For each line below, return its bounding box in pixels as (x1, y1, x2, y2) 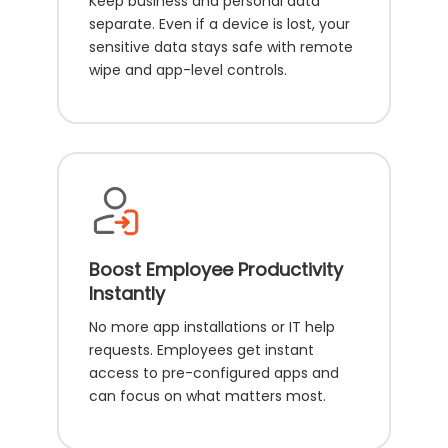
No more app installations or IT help (89, 316, 336, 337)
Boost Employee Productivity (89, 256, 344, 282)
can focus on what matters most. (89, 385, 327, 406)
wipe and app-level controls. (89, 59, 288, 80)
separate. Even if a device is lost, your (89, 13, 351, 34)
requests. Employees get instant (89, 339, 315, 360)
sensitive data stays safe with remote (89, 36, 354, 57)
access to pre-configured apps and (89, 362, 340, 383)
